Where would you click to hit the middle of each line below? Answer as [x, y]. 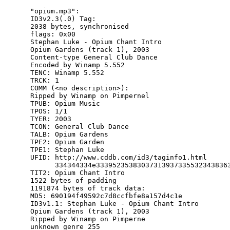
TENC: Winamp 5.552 [68, 73]
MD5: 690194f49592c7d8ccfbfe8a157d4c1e [107, 196]
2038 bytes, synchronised [80, 27]
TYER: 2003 [51, 119]
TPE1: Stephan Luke [68, 150]
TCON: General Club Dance [80, 127]
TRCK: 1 [45, 81]
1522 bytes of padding [74, 181]
